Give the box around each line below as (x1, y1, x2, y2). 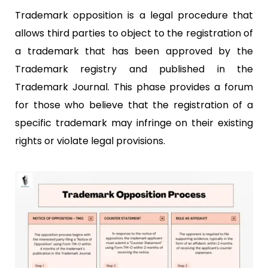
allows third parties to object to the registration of (15, 26, 253, 40)
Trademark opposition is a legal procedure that (15, 8, 253, 22)
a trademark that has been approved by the (15, 44, 253, 58)
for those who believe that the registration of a (15, 98, 253, 112)
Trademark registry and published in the (15, 62, 253, 76)
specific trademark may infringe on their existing (15, 116, 253, 130)
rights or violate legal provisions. (15, 134, 165, 148)
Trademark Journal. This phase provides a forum (15, 80, 253, 94)
